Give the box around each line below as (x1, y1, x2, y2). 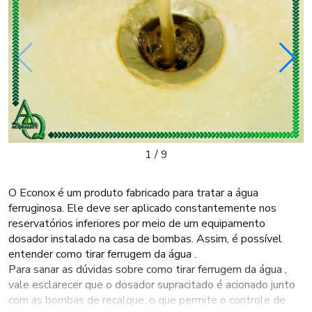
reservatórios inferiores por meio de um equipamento (8, 216, 265, 231)
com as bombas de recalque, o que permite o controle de (8, 292, 286, 308)
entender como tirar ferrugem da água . (8, 247, 196, 262)
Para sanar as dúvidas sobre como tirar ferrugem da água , (8, 262, 287, 277)
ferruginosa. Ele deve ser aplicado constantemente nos (8, 201, 276, 216)
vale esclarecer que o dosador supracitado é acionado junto (8, 277, 295, 292)
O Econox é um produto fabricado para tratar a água (8, 185, 258, 201)
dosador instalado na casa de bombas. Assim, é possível (8, 231, 282, 247)
